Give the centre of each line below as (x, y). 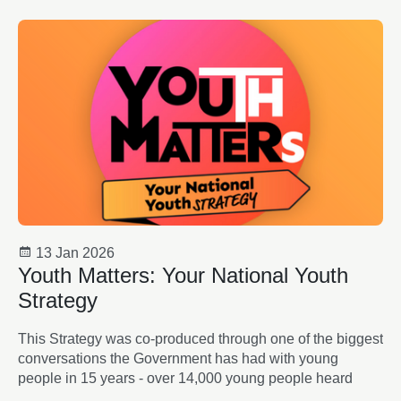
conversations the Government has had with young (178, 359)
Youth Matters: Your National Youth (183, 276)
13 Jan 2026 (73, 253)
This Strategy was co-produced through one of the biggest (200, 339)
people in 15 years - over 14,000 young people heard (185, 379)
